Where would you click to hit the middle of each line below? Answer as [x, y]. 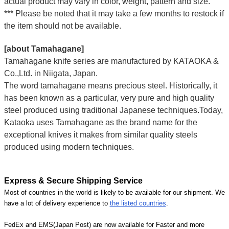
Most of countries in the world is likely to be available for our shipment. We [114, 192]
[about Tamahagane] [44, 49]
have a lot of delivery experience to [57, 203]
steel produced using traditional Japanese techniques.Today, [113, 110]
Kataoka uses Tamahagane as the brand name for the [100, 122]
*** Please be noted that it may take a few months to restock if [114, 13]
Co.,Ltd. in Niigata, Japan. [51, 73]
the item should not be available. [62, 26]
